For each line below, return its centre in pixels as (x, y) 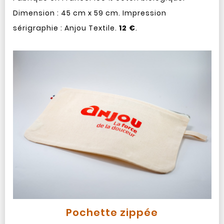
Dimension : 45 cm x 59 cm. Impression (89, 13)
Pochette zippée (112, 213)
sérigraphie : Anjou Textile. (66, 28)
